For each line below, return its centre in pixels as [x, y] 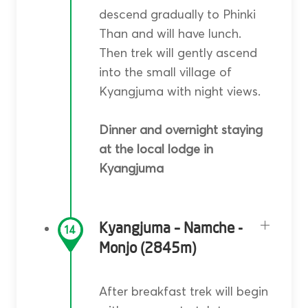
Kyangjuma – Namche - [170, 229]
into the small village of [165, 72]
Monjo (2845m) [147, 249]
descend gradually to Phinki [177, 14]
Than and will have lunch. [170, 34]
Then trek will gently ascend [178, 53]
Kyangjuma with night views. [179, 91]
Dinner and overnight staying [180, 130]
